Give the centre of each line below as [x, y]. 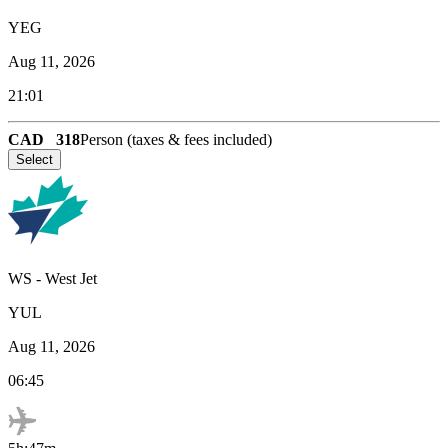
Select [34, 159]
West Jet [71, 278]
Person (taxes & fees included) [176, 139]
